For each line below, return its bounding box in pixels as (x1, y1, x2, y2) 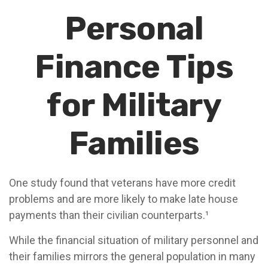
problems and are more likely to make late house (9, 193, 238, 205)
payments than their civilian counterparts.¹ (9, 209, 209, 221)
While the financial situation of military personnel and (9, 234, 258, 246)
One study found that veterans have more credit (9, 176, 236, 189)
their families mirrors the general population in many (9, 250, 255, 263)
